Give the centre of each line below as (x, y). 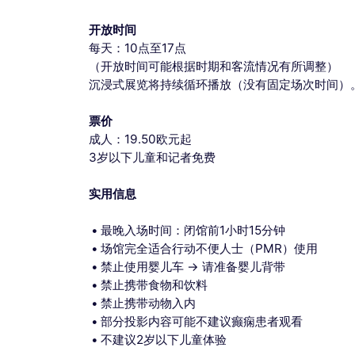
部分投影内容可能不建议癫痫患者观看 (202, 321)
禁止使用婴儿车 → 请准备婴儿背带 (193, 266)
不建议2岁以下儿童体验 (164, 339)
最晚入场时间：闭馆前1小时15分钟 (193, 230)
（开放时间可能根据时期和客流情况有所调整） (214, 66)
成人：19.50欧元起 (140, 139)
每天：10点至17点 (137, 48)
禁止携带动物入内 (149, 303)
